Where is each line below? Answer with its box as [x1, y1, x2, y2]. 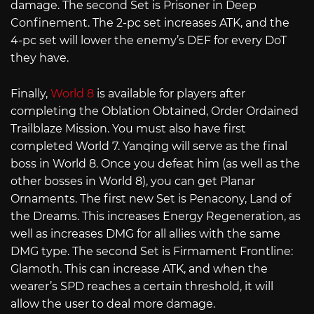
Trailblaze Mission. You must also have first [11, 121, 246, 135]
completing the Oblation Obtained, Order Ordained [11, 104, 299, 118]
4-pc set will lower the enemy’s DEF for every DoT [11, 33, 287, 47]
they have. [11, 50, 69, 64]
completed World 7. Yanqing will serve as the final [11, 139, 287, 153]
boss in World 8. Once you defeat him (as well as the [11, 156, 300, 170]
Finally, [11, 86, 50, 100]
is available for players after [94, 86, 245, 100]
